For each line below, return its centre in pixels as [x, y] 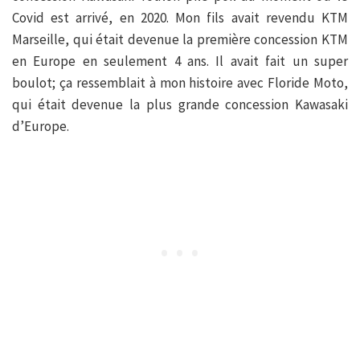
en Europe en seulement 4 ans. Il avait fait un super [180, 61]
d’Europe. [41, 126]
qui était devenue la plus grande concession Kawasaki [180, 104]
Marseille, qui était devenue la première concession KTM [180, 39]
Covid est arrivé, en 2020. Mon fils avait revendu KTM [180, 17]
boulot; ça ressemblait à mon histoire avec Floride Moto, [180, 82]
